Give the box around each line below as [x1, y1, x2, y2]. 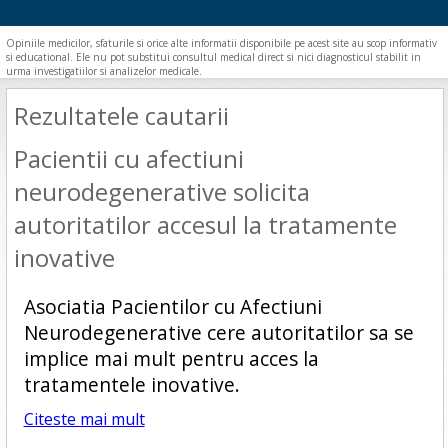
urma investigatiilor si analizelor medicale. [6, 64, 203, 78]
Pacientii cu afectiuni [13, 142, 244, 175]
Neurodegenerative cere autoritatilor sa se [23, 319, 414, 346]
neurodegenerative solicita [13, 175, 310, 208]
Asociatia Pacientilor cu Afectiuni [23, 293, 322, 320]
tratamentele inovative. [23, 371, 240, 398]
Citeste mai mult [23, 408, 145, 430]
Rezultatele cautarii [13, 99, 229, 132]
